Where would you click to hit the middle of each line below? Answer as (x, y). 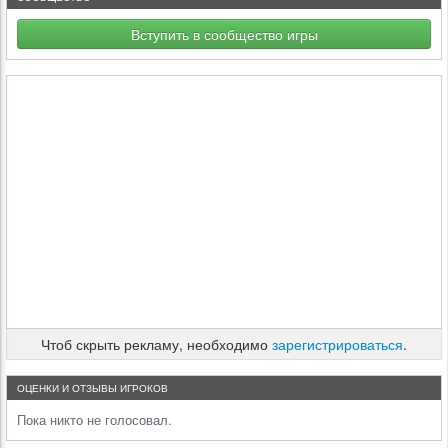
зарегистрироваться (337, 344)
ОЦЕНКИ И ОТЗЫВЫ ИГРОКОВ (92, 388)
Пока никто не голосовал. (94, 419)
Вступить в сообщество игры (224, 34)
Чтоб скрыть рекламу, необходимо (156, 344)
